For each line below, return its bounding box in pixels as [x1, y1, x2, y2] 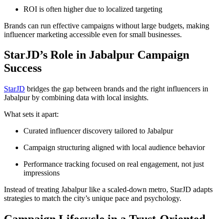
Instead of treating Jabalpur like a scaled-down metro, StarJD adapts [4, 185, 213, 194]
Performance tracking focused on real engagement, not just [23, 160, 204, 169]
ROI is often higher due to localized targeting [23, 4, 162, 13]
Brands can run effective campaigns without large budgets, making [4, 21, 209, 30]
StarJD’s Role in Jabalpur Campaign [4, 48, 189, 62]
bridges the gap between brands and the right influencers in [25, 85, 208, 93]
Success [4, 62, 42, 75]
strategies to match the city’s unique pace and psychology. [4, 194, 181, 203]
